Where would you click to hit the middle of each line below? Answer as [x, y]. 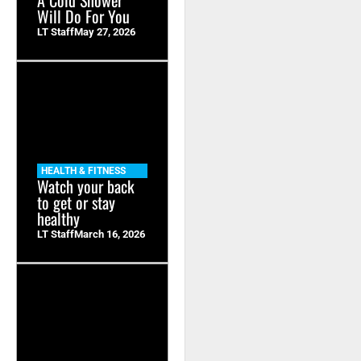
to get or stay [76, 202]
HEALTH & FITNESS [83, 170]
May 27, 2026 [105, 31]
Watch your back [86, 186]
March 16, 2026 [110, 234]
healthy [58, 218]
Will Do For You [83, 16]
